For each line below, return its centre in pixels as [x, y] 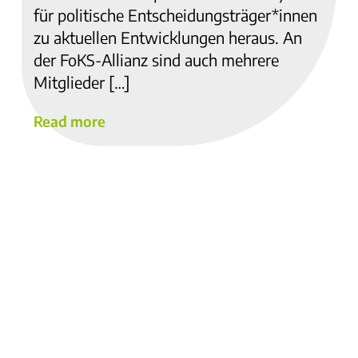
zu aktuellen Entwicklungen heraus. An [168, 37]
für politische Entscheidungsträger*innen [175, 14]
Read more [70, 121]
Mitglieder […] [82, 82]
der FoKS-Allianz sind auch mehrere [156, 59]
